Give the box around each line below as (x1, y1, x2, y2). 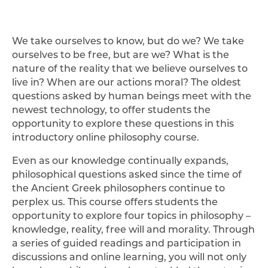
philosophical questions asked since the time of (12, 167, 242, 180)
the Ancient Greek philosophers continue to (12, 181, 225, 194)
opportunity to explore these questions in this (12, 117, 234, 129)
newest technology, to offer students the (12, 103, 211, 115)
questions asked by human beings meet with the (12, 89, 251, 102)
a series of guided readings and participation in (12, 236, 241, 249)
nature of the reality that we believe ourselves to (12, 62, 248, 74)
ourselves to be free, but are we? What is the (12, 48, 229, 60)
